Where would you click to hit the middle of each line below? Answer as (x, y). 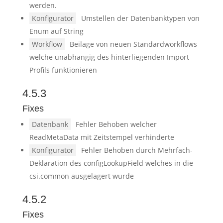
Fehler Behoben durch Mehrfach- (137, 150)
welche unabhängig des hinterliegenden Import (109, 57)
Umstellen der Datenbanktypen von (140, 18)
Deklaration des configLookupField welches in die (111, 163)
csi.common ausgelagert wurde (81, 176)
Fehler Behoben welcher (116, 124)
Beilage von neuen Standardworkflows (133, 44)
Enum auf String (56, 31)
